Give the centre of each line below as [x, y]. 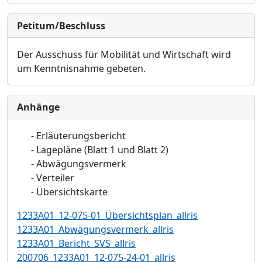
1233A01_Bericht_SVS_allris [76, 243]
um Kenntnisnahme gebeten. [81, 68]
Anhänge [38, 107]
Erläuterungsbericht [81, 136]
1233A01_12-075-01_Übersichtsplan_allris [107, 215]
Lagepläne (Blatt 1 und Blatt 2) [102, 150]
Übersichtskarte [72, 192]
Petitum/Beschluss [61, 26]
